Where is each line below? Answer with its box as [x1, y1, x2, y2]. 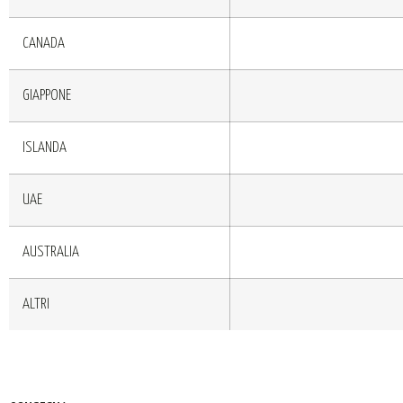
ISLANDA [22, 139, 67, 156]
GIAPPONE [22, 87, 71, 103]
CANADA [22, 35, 65, 51]
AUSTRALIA [22, 244, 79, 260]
